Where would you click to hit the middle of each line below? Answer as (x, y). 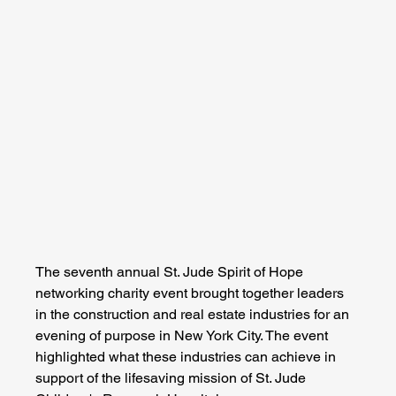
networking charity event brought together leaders (192, 293)
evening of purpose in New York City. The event (184, 335)
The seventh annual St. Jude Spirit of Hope (171, 271)
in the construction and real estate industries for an (194, 314)
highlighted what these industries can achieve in (188, 356)
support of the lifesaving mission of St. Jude (173, 377)
